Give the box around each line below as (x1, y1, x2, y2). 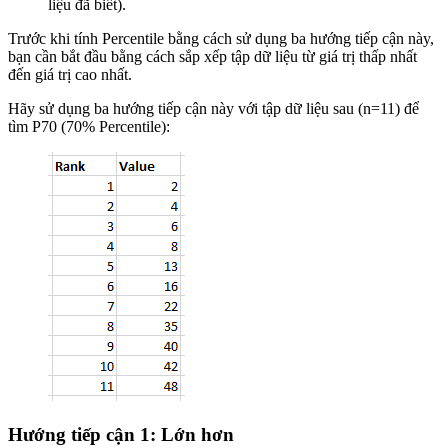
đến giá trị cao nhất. (8, 65, 132, 83)
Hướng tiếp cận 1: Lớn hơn (8, 423, 234, 445)
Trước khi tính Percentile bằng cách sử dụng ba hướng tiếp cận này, (8, 29, 434, 47)
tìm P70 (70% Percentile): (8, 117, 170, 135)
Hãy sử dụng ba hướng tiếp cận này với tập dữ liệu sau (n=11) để (8, 99, 419, 117)
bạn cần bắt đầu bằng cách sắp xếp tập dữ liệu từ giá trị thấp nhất (8, 47, 417, 65)
